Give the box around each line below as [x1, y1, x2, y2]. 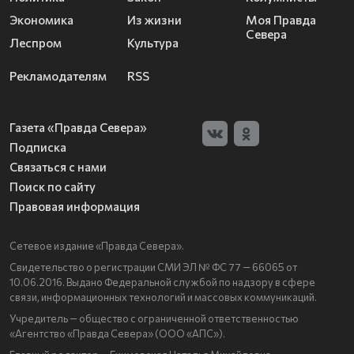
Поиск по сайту [9, 179, 96, 194]
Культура [127, 36, 179, 51]
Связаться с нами [9, 160, 107, 175]
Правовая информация [9, 199, 140, 214]
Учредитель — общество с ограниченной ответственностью [9, 312, 299, 326]
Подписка [9, 140, 66, 155]
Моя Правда [245, 13, 316, 28]
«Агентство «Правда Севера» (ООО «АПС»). [9, 327, 225, 341]
